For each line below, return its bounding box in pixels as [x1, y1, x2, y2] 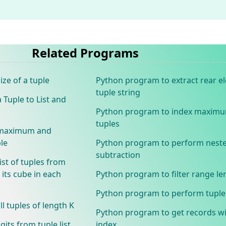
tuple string [95, 86, 140, 98]
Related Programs [31, 44, 139, 61]
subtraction [95, 149, 140, 160]
